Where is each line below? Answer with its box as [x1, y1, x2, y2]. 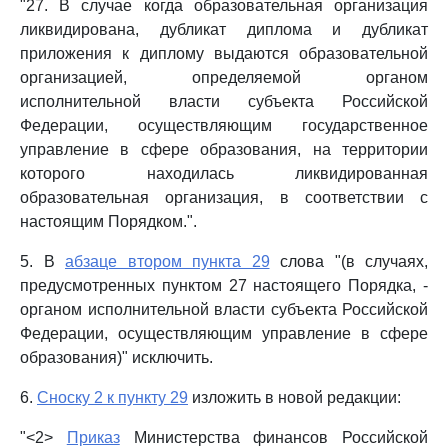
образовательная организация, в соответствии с [20, 189, 428, 206]
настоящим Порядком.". [20, 213, 197, 230]
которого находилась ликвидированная [20, 165, 428, 182]
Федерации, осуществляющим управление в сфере [20, 325, 428, 342]
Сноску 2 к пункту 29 [37, 389, 188, 406]
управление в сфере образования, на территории [20, 141, 428, 158]
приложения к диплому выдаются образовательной [20, 45, 428, 62]
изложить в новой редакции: [188, 389, 401, 406]
